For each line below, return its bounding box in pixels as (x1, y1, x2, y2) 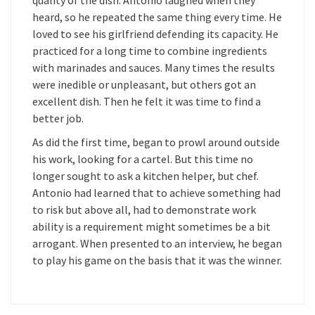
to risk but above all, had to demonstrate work (32, 202, 256, 217)
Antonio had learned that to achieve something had (32, 186, 281, 200)
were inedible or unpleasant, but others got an (32, 77, 256, 91)
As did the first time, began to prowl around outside (32, 135, 280, 149)
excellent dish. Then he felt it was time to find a (32, 94, 261, 108)
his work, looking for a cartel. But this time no (32, 152, 253, 166)
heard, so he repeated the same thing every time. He (32, 10, 282, 24)
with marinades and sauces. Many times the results (32, 60, 275, 75)
